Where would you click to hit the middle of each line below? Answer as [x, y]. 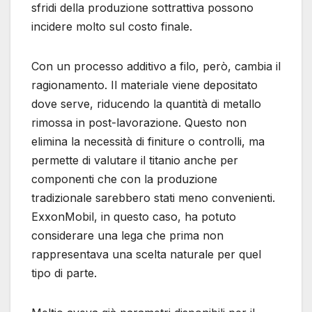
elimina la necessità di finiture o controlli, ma [148, 141]
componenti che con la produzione [124, 179]
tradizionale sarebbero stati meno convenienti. [153, 197]
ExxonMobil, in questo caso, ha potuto [134, 216]
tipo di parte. [64, 273]
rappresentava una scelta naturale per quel [146, 254]
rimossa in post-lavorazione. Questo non [139, 122]
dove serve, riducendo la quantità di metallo [146, 103]
